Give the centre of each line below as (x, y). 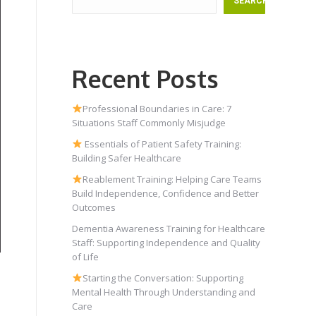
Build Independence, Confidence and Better (165, 193)
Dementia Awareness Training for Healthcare (169, 229)
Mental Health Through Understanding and (164, 292)
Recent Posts (145, 79)
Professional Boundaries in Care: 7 (157, 109)
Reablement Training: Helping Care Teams (172, 179)
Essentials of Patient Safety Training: (162, 144)
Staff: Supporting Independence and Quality (166, 243)
